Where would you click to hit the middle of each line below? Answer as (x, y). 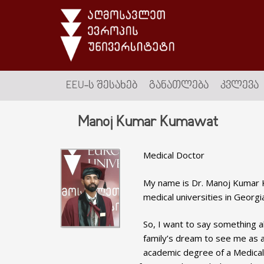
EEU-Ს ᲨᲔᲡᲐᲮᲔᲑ (102, 85)
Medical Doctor (174, 155)
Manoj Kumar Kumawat (148, 123)
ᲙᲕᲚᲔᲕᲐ (240, 85)
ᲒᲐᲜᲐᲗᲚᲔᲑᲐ (179, 85)
